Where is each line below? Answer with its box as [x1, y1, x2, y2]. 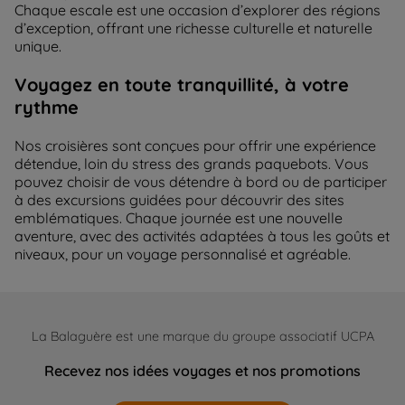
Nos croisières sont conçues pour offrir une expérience [14, 137, 376, 155]
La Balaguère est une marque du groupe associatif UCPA [31, 328, 374, 345]
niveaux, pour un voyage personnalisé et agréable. [14, 245, 351, 264]
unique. [14, 37, 61, 56]
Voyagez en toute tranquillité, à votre [14, 73, 349, 97]
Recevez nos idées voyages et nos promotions [44, 362, 361, 381]
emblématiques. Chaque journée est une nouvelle [14, 209, 343, 228]
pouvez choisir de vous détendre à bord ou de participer [14, 173, 387, 192]
